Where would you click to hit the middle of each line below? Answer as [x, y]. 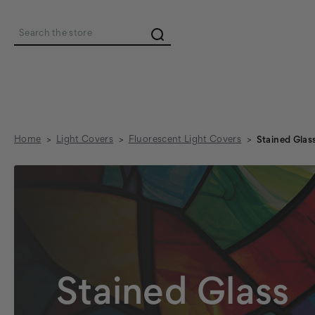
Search [37, 43]
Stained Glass [173, 295]
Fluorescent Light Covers [185, 140]
